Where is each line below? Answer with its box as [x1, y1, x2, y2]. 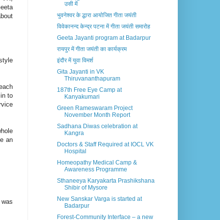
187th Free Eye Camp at [56, 86, 122, 94]
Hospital [64, 148, 86, 155]
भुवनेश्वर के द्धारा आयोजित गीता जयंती [56, 12, 137, 19]
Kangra [64, 130, 84, 137]
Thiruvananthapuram [64, 75, 120, 82]
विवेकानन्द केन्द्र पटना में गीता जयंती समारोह [56, 23, 150, 30]
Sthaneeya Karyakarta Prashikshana [56, 177, 155, 185]
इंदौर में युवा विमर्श [56, 57, 93, 64]
